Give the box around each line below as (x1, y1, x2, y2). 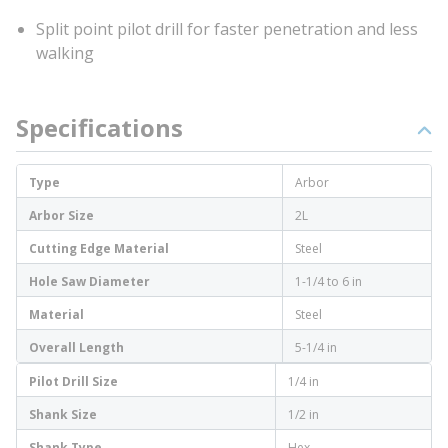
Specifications (16, 111, 183, 144)
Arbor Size (29, 207, 94, 224)
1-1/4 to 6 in (295, 273, 362, 290)
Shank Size (29, 406, 97, 423)
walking (36, 42, 94, 64)
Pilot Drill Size (29, 373, 118, 390)
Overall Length (29, 339, 124, 356)
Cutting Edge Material (29, 240, 169, 257)
